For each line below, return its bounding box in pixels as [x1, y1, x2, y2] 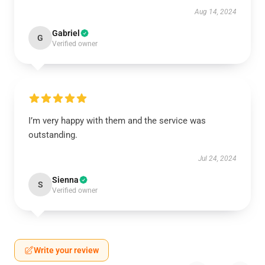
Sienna [52, 175, 79, 185]
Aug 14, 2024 [195, 8, 237, 16]
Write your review [34, 245, 99, 255]
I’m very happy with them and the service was [28, 115, 206, 126]
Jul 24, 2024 [198, 154, 237, 163]
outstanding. [28, 130, 77, 140]
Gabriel [52, 28, 80, 38]
